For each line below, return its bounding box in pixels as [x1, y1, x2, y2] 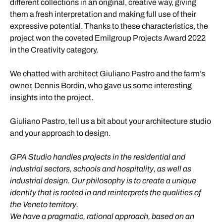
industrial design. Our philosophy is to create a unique [10, 176, 196, 185]
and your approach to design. [10, 129, 111, 138]
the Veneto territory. [10, 200, 78, 209]
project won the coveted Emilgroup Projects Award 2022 [10, 34, 206, 43]
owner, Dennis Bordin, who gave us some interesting [10, 81, 192, 90]
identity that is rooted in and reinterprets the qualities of [10, 188, 201, 197]
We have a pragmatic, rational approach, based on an [10, 212, 194, 221]
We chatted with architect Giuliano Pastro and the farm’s [10, 69, 205, 78]
